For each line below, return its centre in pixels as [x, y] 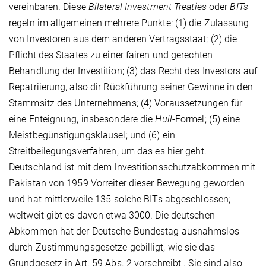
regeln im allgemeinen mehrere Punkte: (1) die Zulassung [129, 23]
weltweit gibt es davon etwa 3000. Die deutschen [112, 215]
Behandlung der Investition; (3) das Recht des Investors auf [133, 71]
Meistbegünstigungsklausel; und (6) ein [92, 135]
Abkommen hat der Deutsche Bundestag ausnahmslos [124, 231]
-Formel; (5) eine [206, 119]
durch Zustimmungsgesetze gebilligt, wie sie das [112, 247]
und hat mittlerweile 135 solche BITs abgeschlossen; [120, 199]
